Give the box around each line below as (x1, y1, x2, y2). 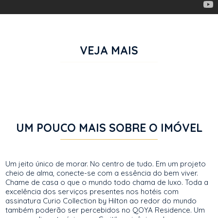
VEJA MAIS (80, 43, 138, 57)
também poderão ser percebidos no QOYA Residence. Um (5, 205, 205, 215)
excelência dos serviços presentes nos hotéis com (5, 187, 179, 196)
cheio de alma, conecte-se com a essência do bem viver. (5, 168, 199, 178)
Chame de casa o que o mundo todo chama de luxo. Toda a (5, 178, 209, 187)
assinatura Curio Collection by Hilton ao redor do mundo (5, 196, 197, 205)
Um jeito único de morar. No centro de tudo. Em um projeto (5, 159, 206, 168)
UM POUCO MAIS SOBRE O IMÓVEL (16, 121, 202, 135)
